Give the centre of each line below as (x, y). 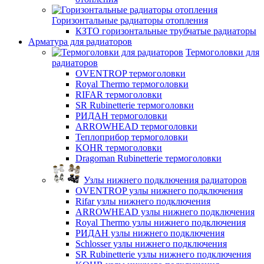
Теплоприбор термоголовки (132, 137)
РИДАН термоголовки (121, 116)
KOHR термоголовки (119, 148)
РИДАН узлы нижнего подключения (150, 233)
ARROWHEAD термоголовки (136, 126)
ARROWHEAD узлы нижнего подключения (165, 212)
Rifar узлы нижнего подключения (143, 201)
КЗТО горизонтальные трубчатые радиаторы (166, 31)
